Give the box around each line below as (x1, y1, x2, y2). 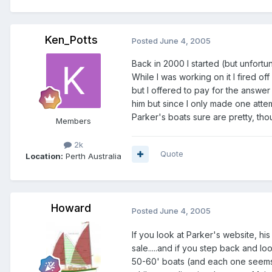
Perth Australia (63, 151, 121, 161)
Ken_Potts (44, 33, 98, 47)
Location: (25, 151, 63, 161)
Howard (51, 202, 91, 215)
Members (56, 116, 91, 126)
